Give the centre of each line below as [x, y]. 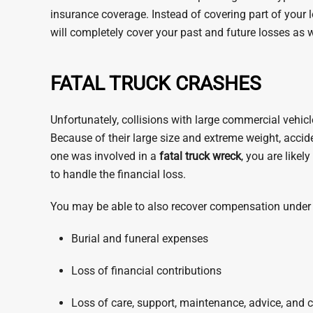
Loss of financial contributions [146, 271]
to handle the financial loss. [118, 174]
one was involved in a [105, 156]
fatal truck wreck [200, 156]
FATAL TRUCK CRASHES [156, 83]
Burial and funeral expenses [140, 239]
